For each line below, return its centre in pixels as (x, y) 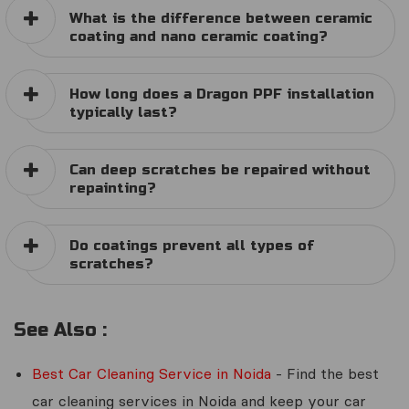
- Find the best (325, 373)
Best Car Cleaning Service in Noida (152, 373)
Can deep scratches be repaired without (220, 169)
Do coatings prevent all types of (192, 245)
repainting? (113, 188)
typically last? (123, 112)
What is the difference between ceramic (221, 18)
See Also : (60, 330)
